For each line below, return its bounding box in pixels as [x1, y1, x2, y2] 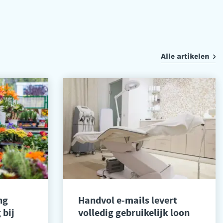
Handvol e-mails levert [78, 193, 177, 207]
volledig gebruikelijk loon [78, 206, 190, 220]
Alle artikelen [160, 51, 210, 61]
